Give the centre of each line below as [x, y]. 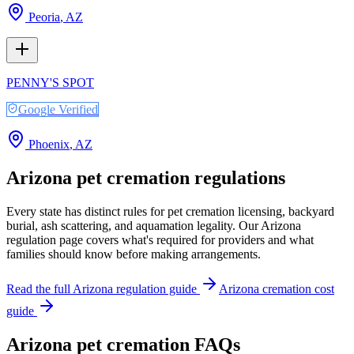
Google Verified [58, 109]
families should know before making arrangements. [134, 254]
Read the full [40, 288]
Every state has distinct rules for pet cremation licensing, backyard [170, 211]
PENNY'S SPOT [50, 82]
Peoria [44, 17]
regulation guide [156, 288]
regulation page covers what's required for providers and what [160, 239]
